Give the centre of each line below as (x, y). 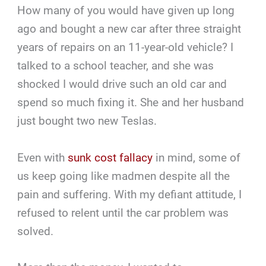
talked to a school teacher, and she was (116, 66)
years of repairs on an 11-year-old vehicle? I (126, 47)
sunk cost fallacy (110, 157)
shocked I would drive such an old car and (122, 84)
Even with (43, 157)
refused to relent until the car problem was (123, 213)
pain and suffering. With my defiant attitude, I (130, 194)
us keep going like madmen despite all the (124, 176)
